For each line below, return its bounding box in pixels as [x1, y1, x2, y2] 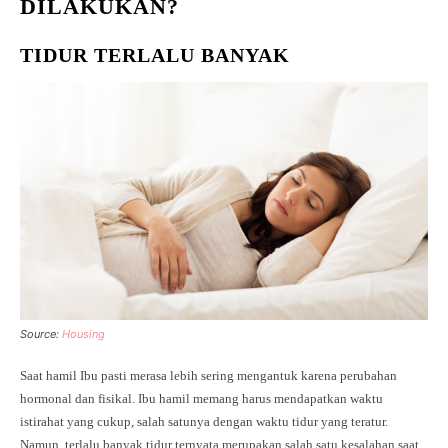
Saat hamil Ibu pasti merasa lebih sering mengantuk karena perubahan [20, 368, 397, 384]
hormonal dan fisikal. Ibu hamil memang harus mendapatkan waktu [20, 391, 383, 407]
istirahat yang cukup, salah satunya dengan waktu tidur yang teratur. [20, 414, 388, 430]
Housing [62, 327, 105, 342]
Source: [20, 327, 62, 342]
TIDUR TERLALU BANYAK [20, 44, 290, 67]
